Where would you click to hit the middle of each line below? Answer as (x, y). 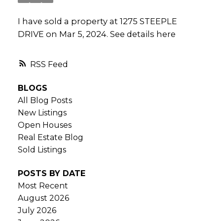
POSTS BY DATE (51, 173)
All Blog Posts (45, 101)
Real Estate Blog (50, 138)
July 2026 (37, 210)
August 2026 (43, 198)
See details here (143, 34)
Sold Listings (42, 150)
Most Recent (43, 185)
